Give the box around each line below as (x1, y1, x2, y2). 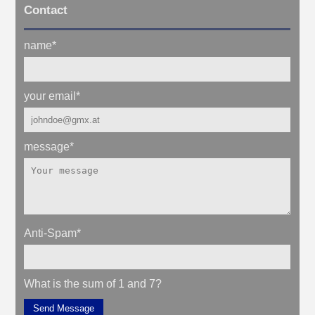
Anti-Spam (24, 226, 77, 239)
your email (24, 89, 77, 102)
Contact (24, 3, 68, 17)
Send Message (33, 302, 95, 314)
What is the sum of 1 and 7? (24, 277, 162, 290)
